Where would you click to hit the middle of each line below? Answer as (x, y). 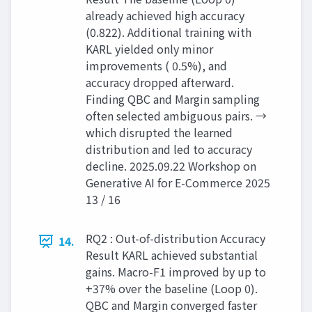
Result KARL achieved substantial (172, 255)
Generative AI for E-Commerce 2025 (178, 183)
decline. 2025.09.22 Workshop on (171, 166)
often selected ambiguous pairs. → (176, 116)
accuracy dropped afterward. (160, 83)
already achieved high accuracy (165, 16)
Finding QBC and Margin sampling (173, 99)
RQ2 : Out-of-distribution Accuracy (175, 239)
